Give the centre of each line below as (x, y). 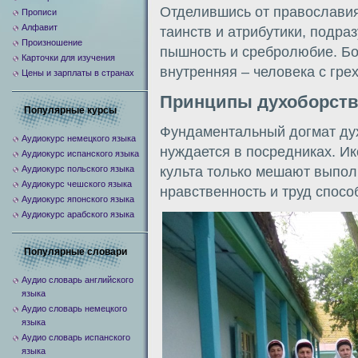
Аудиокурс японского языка (78, 199)
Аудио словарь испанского (76, 337)
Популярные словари (76, 252)
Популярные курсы (70, 110)
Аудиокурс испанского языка (80, 153)
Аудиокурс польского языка (78, 169)
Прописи (39, 12)
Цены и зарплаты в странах (78, 73)
